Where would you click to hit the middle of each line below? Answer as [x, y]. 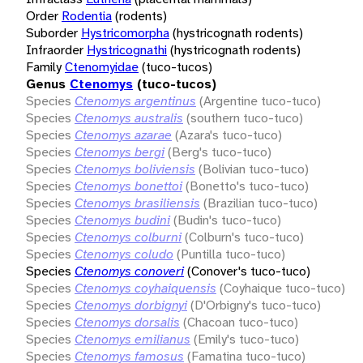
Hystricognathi [127, 49]
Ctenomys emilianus [132, 339]
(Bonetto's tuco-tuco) [247, 186]
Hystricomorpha [125, 32]
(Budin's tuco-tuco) [227, 220]
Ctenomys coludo [124, 254]
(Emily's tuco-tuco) [246, 339]
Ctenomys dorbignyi [131, 305]
